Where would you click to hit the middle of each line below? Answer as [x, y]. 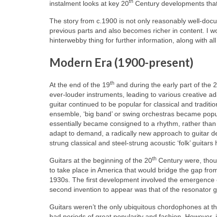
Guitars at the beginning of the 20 [101, 161]
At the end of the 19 [80, 85]
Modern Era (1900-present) [121, 62]
